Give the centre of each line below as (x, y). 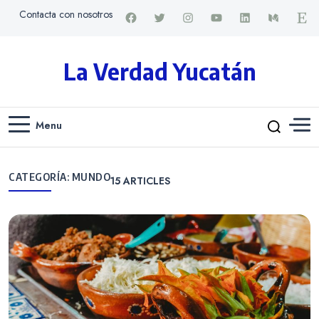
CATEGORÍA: (40, 177)
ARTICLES (145, 181)
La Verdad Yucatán (159, 71)
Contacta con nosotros (66, 14)
